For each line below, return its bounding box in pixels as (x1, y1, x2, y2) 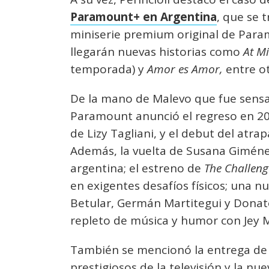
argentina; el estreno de (70, 160, 204, 176)
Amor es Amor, (147, 61, 223, 77)
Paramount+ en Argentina (70, 9, 217, 25)
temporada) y (70, 61, 147, 77)
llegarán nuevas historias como (70, 44, 243, 59)
